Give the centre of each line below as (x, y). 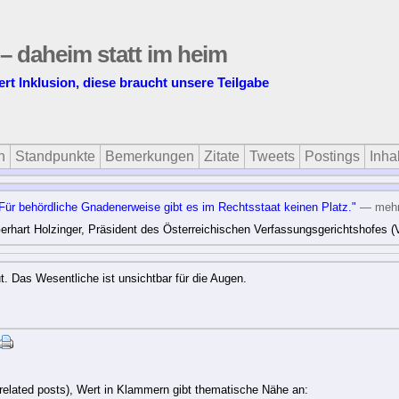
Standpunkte (55, 156)
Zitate (222, 156)
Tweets (272, 156)
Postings (332, 156)
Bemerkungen (150, 156)
